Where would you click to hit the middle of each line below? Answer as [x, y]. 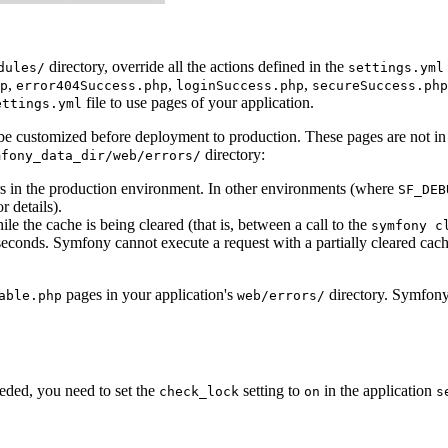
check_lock [199, 392]
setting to [271, 391]
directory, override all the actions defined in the [196, 67]
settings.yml [396, 68]
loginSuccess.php [240, 86]
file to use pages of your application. [198, 103]
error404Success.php [92, 86]
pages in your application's [149, 295]
